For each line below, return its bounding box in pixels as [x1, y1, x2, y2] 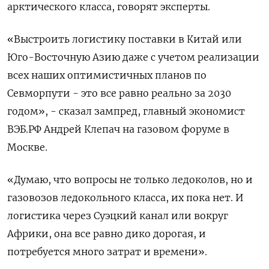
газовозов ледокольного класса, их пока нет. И [7, 192, 243, 204]
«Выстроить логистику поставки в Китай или [7, 33, 242, 45]
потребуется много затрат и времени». [7, 246, 207, 258]
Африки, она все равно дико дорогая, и [7, 228, 206, 240]
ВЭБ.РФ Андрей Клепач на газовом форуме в [7, 123, 229, 135]
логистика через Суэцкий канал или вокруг [7, 210, 228, 222]
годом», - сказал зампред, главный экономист [7, 105, 245, 117]
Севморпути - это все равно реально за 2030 [7, 87, 231, 99]
